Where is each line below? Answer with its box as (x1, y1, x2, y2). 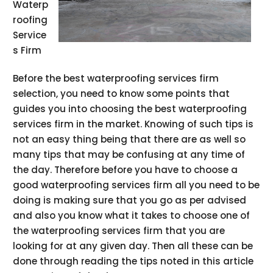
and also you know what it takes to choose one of (13, 208, 250, 222)
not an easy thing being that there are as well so (13, 132, 246, 146)
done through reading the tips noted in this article (13, 254, 254, 268)
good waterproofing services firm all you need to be (13, 178, 260, 191)
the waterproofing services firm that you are (13, 224, 225, 237)
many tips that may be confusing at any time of (13, 147, 246, 161)
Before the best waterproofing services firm (13, 71, 219, 85)
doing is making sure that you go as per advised (13, 193, 247, 207)
